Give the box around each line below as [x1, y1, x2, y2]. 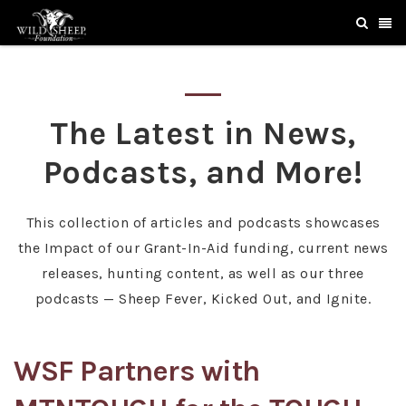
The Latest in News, [50, 114, 356, 152]
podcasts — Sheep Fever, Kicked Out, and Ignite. [34, 290, 372, 307]
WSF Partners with [14, 354, 260, 388]
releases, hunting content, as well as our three [42, 265, 364, 282]
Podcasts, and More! [43, 153, 363, 191]
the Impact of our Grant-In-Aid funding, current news [17, 239, 389, 256]
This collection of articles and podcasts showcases [25, 214, 381, 231]
